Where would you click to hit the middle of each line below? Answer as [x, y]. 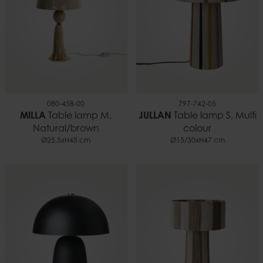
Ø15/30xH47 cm [197, 141]
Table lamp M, [79, 116]
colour [197, 129]
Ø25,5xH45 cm [66, 141]
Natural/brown [66, 129]
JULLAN [155, 116]
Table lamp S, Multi [214, 116]
